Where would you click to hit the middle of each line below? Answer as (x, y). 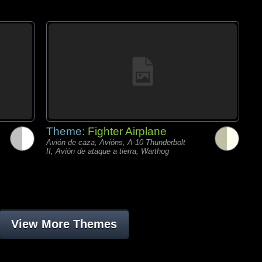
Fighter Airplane (127, 131)
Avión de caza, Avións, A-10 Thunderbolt (116, 142)
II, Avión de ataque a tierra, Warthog (108, 151)
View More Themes (64, 224)
